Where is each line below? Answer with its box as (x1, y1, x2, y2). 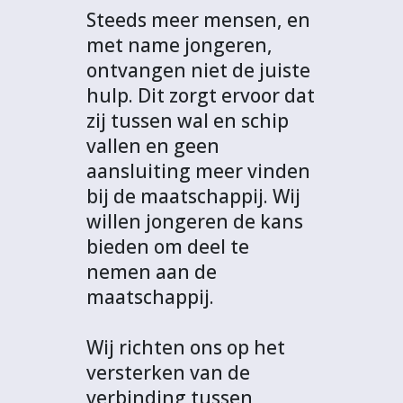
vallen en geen (86, 133, 219, 159)
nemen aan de (86, 259, 217, 285)
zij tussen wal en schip (86, 108, 289, 134)
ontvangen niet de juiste (86, 58, 310, 84)
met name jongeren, (86, 32, 273, 58)
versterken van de (86, 360, 250, 386)
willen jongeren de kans (86, 209, 303, 235)
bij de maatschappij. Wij (86, 184, 300, 210)
